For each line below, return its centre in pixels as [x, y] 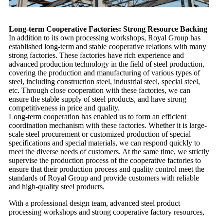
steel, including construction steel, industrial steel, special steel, [104, 81]
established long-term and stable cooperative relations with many [108, 46]
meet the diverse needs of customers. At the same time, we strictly [109, 151]
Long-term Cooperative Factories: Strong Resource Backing [108, 29]
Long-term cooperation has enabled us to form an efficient [98, 116]
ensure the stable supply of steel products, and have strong [98, 99]
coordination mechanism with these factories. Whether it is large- [108, 125]
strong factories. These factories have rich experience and [96, 55]
